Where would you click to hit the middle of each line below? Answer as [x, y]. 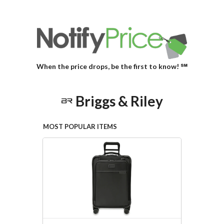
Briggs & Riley [119, 101]
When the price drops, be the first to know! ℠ [112, 66]
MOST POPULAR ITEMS [80, 127]
